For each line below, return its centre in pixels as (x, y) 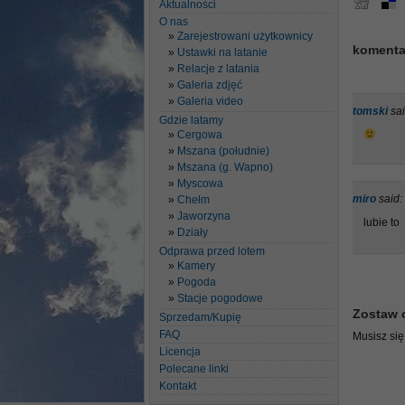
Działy (193, 232)
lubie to (381, 222)
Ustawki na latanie (222, 52)
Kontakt (178, 386)
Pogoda (197, 282)
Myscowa (200, 184)
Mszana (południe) (223, 151)
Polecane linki (194, 369)
